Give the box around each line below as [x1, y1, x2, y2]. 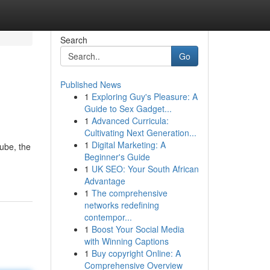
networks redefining [84, 199, 159, 211]
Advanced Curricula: [91, 115, 169, 127]
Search [60, 34, 87, 46]
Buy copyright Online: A [91, 247, 181, 259]
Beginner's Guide [84, 151, 150, 163]
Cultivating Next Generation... [84, 127, 196, 139]
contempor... [84, 211, 132, 223]
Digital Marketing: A [91, 139, 166, 151]
